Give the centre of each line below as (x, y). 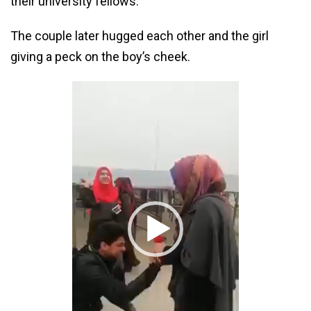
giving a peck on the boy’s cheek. (100, 57)
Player (172, 112)
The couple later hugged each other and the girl (140, 36)
